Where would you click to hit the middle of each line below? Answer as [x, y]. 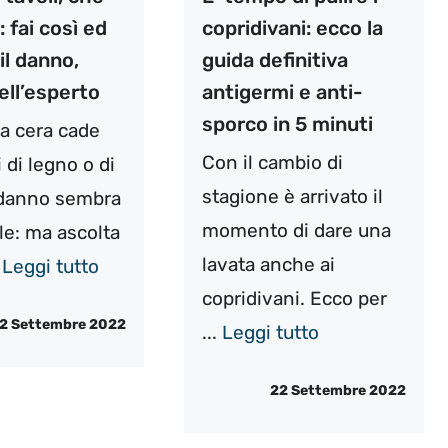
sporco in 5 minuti [287, 123]
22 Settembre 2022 [337, 391]
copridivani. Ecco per [294, 298]
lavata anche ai [268, 264]
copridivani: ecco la [292, 27]
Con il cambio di [272, 162]
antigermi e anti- [282, 91]
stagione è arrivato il [292, 196]
